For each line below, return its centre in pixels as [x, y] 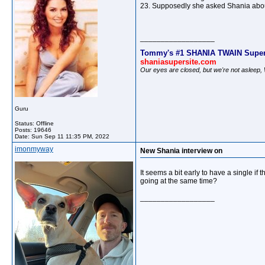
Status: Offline [34, 123]
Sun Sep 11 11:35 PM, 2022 [70, 136]
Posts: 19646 [33, 130]
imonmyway [34, 149]
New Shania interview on [181, 151]
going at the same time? [179, 181]
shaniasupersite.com [178, 62]
